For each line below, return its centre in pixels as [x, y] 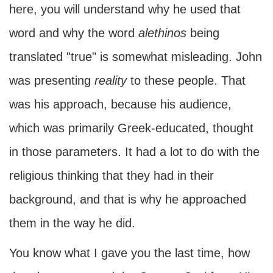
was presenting [52, 80]
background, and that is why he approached [128, 199]
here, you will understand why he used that [125, 9]
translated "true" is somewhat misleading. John [136, 57]
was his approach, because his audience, [120, 104]
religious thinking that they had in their [112, 175]
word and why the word [74, 33]
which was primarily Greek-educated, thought [131, 128]
